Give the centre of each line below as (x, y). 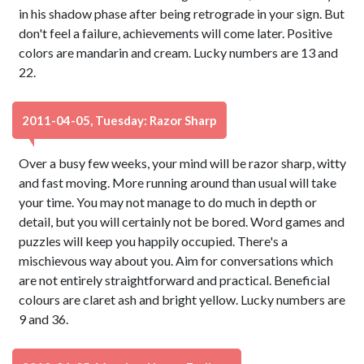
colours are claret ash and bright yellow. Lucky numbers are (182, 299)
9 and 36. (44, 319)
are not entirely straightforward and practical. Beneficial (175, 280)
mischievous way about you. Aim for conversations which (176, 260)
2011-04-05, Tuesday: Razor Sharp (119, 120)
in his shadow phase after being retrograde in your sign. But (182, 13)
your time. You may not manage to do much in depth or (168, 202)
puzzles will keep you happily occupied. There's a (154, 241)
